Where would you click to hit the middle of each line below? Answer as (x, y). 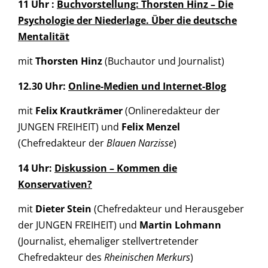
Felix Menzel (151, 127)
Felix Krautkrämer (79, 111)
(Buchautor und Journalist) (163, 61)
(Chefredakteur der (62, 143)
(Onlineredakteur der (171, 111)
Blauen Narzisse (140, 143)
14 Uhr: (36, 168)
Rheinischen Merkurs (147, 257)
